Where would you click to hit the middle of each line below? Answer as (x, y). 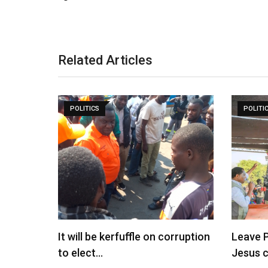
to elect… (80, 253)
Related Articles (105, 60)
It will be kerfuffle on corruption (134, 237)
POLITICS (85, 109)
